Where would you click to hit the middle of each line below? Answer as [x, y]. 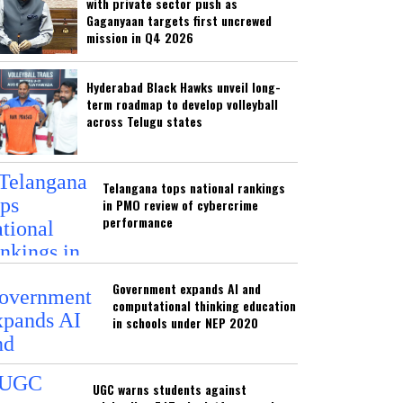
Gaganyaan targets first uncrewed [179, 21]
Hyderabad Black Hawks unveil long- [184, 87]
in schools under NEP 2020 [185, 323]
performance [138, 222]
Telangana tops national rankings [194, 188]
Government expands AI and [186, 289]
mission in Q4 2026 [140, 38]
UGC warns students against [170, 390]
